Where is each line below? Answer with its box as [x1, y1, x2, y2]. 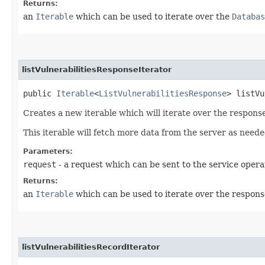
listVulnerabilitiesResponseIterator [22, 64, 172, 74]
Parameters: [23, 147, 73, 156]
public [23, 88, 56, 98]
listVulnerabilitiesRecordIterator [22, 242, 160, 251]
